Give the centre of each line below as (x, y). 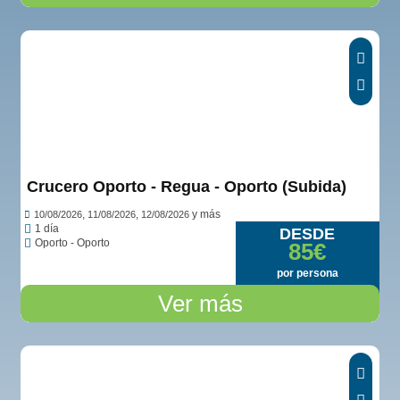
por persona (307, 273)
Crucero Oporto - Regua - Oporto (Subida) (187, 187)
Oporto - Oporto (73, 243)
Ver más (200, 304)
